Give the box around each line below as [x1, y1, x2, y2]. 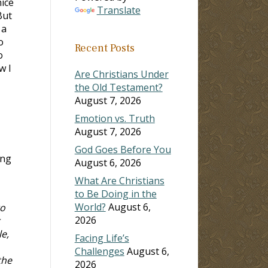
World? [74, 200, 106, 214]
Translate [96, 3, 141, 17]
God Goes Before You [74, 142, 171, 156]
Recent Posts [74, 41, 135, 55]
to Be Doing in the [74, 187, 157, 200]
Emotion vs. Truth [74, 111, 155, 125]
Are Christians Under [74, 67, 169, 81]
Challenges [74, 244, 124, 258]
